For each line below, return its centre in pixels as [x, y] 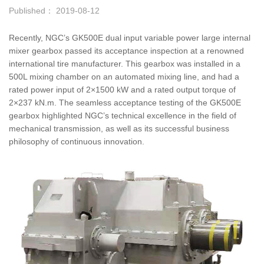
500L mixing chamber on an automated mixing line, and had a [124, 77]
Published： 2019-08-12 [54, 11]
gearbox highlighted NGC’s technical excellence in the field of [123, 115]
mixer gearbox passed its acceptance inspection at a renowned [126, 51]
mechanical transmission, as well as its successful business [119, 128]
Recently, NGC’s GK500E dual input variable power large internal [130, 38]
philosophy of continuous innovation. [77, 141]
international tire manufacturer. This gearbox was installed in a [125, 64]
